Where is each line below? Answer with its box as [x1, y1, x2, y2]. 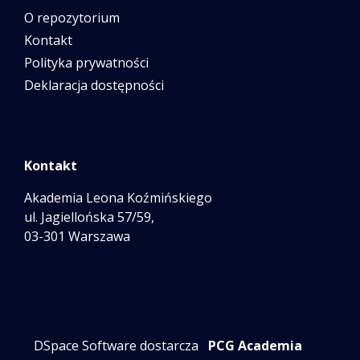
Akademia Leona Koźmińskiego [24, 189, 212, 207]
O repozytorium [24, 9, 120, 27]
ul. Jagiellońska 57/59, [24, 208, 154, 226]
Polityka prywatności [24, 54, 149, 72]
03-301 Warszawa [24, 227, 130, 245]
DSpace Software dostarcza [34, 337, 198, 354]
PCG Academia [208, 337, 302, 354]
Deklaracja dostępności [24, 76, 164, 94]
